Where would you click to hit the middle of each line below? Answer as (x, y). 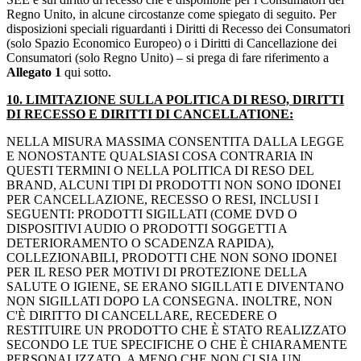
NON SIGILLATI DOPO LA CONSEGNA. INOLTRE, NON (170, 301)
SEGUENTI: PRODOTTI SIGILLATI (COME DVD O (152, 214)
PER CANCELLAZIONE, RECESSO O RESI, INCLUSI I (162, 200)
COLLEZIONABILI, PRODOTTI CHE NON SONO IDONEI (172, 258)
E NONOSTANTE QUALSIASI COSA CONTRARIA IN (160, 156)
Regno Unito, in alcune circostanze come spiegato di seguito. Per (171, 15)
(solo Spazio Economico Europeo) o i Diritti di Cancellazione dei (172, 44)
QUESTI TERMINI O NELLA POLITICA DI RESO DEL (160, 171)
